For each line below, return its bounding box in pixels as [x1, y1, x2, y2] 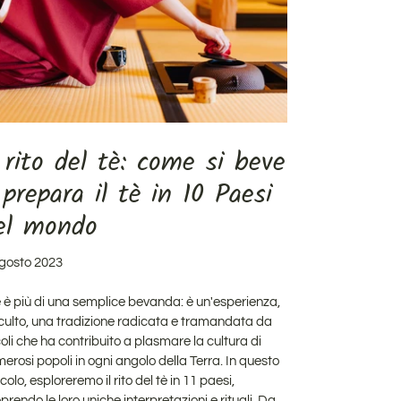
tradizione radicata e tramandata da [55, 314, 272, 328]
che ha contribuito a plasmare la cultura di [15, 334, 261, 348]
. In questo [219, 354, 279, 368]
